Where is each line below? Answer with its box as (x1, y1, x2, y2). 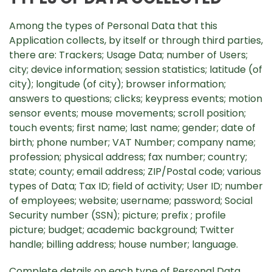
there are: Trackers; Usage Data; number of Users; (9, 48, 248, 62)
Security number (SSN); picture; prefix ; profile (9, 208, 226, 222)
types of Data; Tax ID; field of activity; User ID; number (9, 179, 263, 193)
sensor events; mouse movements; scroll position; (9, 106, 246, 120)
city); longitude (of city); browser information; (9, 77, 226, 91)
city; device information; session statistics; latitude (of (9, 63, 262, 76)
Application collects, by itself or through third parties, (9, 33, 263, 47)
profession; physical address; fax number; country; (9, 150, 247, 164)
